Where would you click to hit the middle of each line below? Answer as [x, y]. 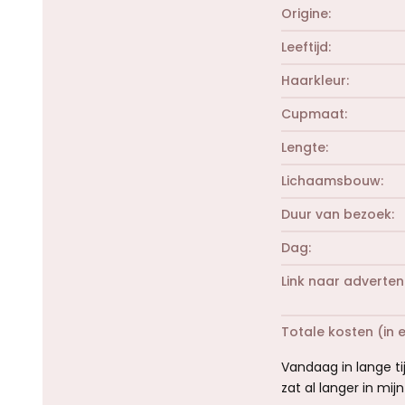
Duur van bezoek [336, 214]
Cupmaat [313, 113]
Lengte [303, 147]
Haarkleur [314, 80]
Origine [305, 13]
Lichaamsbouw [331, 180]
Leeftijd [305, 47]
